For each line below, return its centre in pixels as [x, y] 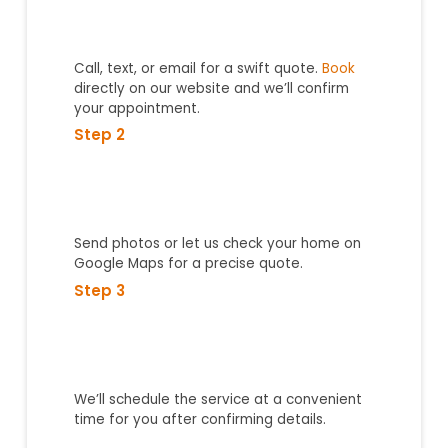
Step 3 [100, 290]
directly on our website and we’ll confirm [212, 89]
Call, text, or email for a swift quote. [198, 69]
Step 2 [100, 135]
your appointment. [137, 109]
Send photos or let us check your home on [218, 244]
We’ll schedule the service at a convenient [218, 399]
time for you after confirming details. [200, 419]
